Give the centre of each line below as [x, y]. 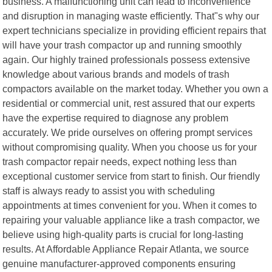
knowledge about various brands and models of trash [116, 74]
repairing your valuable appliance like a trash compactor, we [131, 219]
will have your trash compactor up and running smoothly [122, 45]
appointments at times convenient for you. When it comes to [130, 205]
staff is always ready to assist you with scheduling [109, 190]
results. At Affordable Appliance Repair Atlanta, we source [126, 249]
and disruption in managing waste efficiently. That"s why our [131, 15]
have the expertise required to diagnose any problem [116, 117]
